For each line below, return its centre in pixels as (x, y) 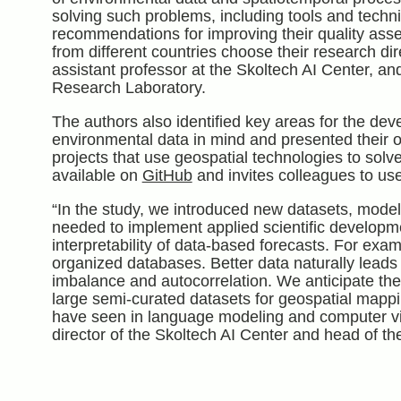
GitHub (167, 176)
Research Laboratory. (128, 88)
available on (97, 176)
